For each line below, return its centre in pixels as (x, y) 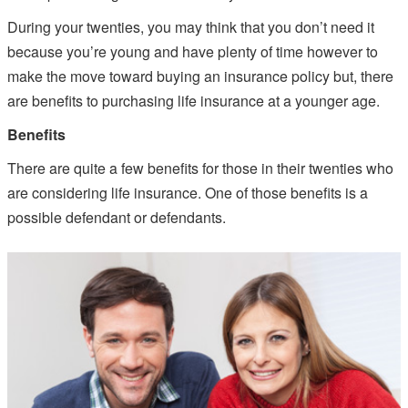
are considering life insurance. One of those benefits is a (188, 193)
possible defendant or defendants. (117, 218)
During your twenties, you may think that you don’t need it (191, 27)
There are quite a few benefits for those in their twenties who (200, 168)
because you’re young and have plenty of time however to (193, 52)
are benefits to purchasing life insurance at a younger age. (194, 101)
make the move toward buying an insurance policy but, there (200, 76)
